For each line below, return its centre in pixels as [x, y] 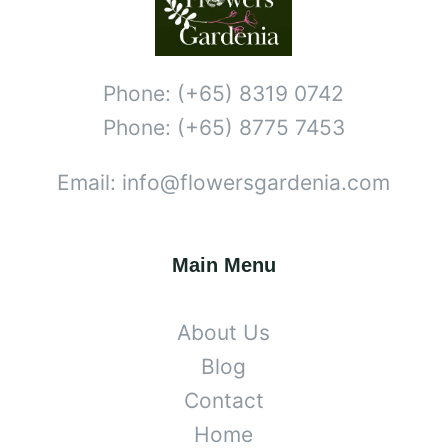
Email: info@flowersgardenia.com [224, 182]
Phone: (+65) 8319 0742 [224, 93]
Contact [223, 400]
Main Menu [223, 264]
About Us [224, 332]
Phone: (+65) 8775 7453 [223, 127]
